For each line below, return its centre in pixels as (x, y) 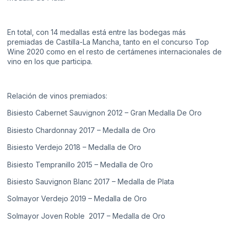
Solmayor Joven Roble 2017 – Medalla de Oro (86, 216)
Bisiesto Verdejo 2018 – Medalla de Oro (74, 147)
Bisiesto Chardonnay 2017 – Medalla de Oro (81, 130)
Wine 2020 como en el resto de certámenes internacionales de (114, 52)
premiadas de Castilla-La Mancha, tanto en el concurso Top (108, 42)
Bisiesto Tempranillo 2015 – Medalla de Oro (80, 164)
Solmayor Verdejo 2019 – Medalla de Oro (77, 199)
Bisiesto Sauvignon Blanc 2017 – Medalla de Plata (91, 181)
